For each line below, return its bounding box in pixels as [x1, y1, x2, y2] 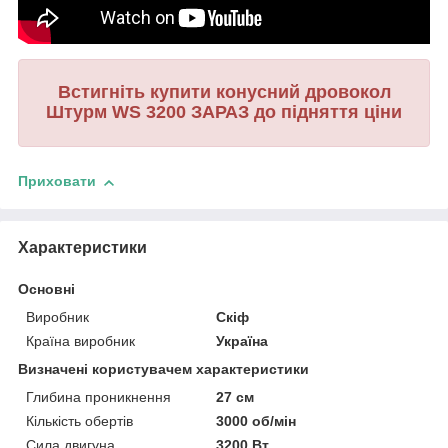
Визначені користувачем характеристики [18, 360, 309, 377]
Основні [18, 280, 75, 297]
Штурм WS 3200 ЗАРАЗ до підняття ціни [46, 102, 402, 123]
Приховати [18, 173, 96, 190]
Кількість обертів [26, 412, 133, 429]
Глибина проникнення [26, 388, 171, 405]
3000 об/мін [216, 412, 297, 429]
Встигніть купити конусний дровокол [57, 82, 391, 103]
